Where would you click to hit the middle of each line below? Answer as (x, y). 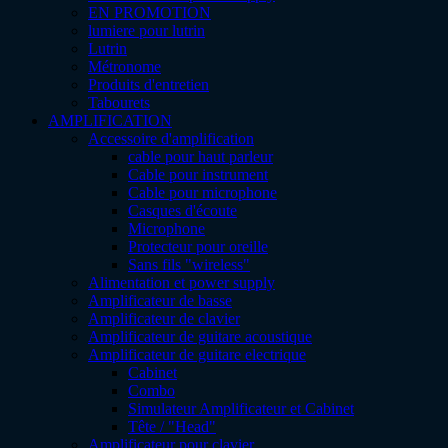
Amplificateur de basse (160, 300)
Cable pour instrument (198, 174)
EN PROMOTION (149, 12)
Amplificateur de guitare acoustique (200, 336)
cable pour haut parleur (200, 156)
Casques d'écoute (182, 210)
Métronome (124, 66)
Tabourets (119, 102)
